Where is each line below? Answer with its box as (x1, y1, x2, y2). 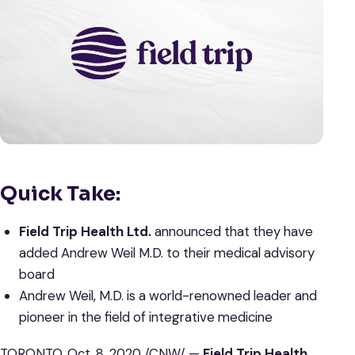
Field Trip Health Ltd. (18, 223, 151, 241)
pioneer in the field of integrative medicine (18, 308, 273, 326)
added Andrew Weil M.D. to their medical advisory (18, 244, 315, 262)
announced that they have (151, 223, 313, 241)
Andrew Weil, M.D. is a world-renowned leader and (18, 287, 317, 305)
